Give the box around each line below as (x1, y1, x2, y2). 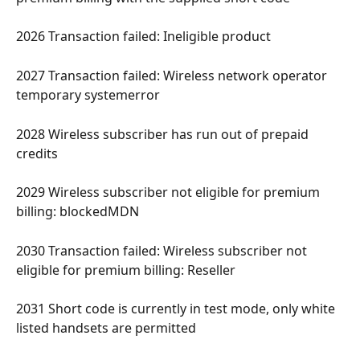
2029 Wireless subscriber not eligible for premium (16, 183, 323, 202)
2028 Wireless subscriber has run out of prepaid (16, 125, 312, 143)
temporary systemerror (16, 86, 163, 104)
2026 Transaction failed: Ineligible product (16, 27, 274, 46)
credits (16, 144, 61, 162)
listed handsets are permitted (16, 319, 199, 337)
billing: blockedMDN (16, 202, 142, 221)
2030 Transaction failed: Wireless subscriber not (16, 241, 310, 260)
